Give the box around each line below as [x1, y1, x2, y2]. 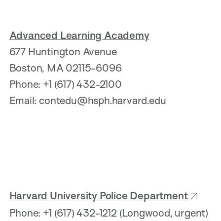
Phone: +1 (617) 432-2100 [9, 77, 124, 91]
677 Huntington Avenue [9, 45, 119, 58]
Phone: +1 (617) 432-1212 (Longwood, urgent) [9, 206, 211, 220]
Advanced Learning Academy [9, 29, 149, 42]
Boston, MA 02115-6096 [9, 61, 124, 74]
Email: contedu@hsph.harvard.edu [9, 94, 166, 107]
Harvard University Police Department [9, 188, 188, 202]
